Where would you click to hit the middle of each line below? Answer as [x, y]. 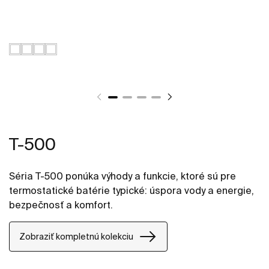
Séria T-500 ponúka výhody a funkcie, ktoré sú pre [122, 176]
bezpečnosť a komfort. [61, 205]
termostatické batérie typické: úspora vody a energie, [131, 191]
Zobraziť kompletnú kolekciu [76, 236]
